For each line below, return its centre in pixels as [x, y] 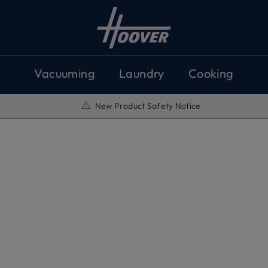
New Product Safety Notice [148, 106]
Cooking [211, 73]
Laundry [141, 73]
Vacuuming [65, 73]
